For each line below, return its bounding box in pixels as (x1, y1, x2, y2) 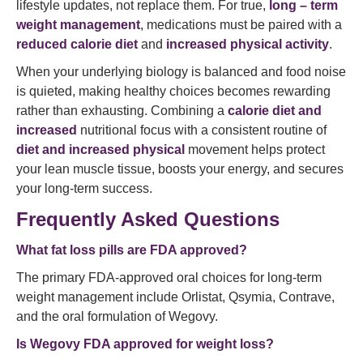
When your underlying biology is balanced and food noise (16, 65, 346, 79)
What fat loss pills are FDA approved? (16, 243, 247, 257)
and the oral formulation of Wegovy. (16, 310, 218, 323)
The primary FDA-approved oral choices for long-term (16, 271, 322, 284)
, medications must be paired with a (140, 18, 342, 32)
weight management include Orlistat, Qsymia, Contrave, (16, 290, 335, 304)
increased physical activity (166, 37, 329, 51)
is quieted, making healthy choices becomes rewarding (16, 84, 331, 98)
